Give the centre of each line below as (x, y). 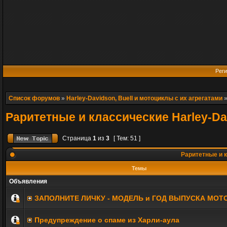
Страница (77, 138)
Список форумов (34, 98)
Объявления (28, 181)
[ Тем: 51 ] (127, 138)
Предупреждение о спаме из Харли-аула (107, 220)
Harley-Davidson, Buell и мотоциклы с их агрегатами (144, 98)
